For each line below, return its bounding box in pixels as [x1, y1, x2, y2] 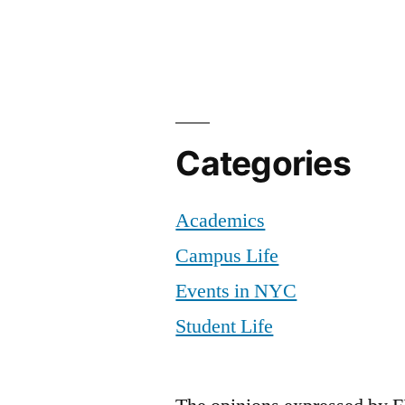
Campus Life [175, 242, 279, 268]
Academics [175, 207, 266, 233]
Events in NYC [175, 278, 297, 304]
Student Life [175, 313, 274, 339]
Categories [175, 142, 351, 184]
